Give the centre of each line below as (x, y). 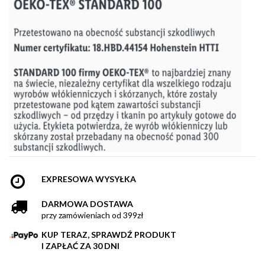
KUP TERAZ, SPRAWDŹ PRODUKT (109, 235)
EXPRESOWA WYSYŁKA (89, 179)
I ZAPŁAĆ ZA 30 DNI (80, 246)
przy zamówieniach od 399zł (93, 215)
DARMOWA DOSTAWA (87, 204)
